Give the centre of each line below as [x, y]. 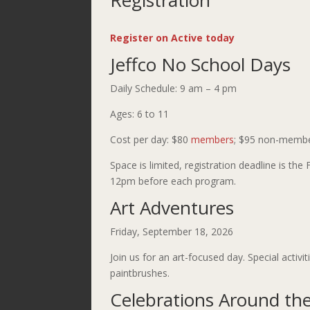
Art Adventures [172, 208]
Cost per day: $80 [151, 140]
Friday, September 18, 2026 [172, 232]
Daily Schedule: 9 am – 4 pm [173, 89]
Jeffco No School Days [200, 65]
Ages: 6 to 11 [139, 114]
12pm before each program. [173, 181]
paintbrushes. [140, 273]
